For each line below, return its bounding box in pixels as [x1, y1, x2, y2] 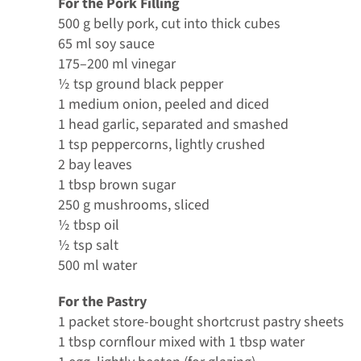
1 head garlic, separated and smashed [57, 114, 288, 135]
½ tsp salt [57, 234, 118, 255]
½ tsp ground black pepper [57, 73, 223, 94]
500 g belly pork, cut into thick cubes [57, 13, 280, 34]
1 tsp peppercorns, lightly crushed [57, 134, 265, 155]
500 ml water [57, 255, 137, 276]
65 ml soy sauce [57, 33, 155, 54]
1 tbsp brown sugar [57, 174, 176, 195]
